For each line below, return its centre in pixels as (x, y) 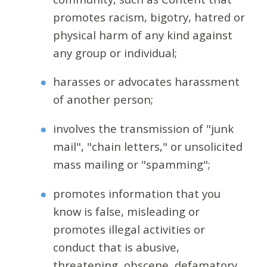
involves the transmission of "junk (144, 129)
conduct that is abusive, (117, 247)
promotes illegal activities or (129, 229)
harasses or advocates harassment (147, 82)
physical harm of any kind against (143, 35)
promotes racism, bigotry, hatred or (149, 17)
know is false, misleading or (127, 211)
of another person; (103, 100)
